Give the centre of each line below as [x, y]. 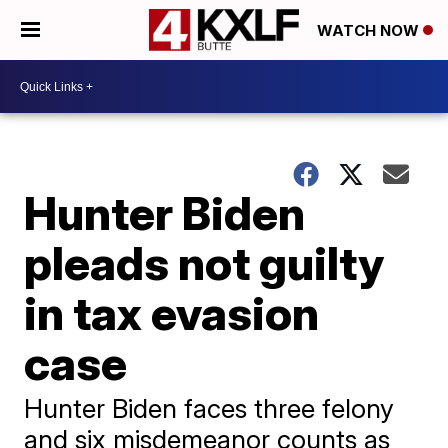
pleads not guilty [204, 263]
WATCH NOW [370, 31]
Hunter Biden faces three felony [209, 408]
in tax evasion [172, 313]
